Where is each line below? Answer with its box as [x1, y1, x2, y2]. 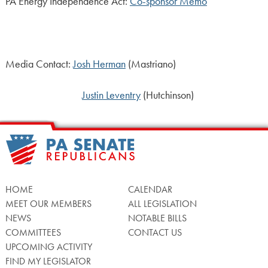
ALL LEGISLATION [127, 197, 197, 210]
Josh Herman [72, 57, 126, 71]
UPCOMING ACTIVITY [5, 240, 92, 253]
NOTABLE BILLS [127, 211, 187, 224]
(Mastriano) [125, 57, 176, 71]
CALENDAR [127, 182, 172, 196]
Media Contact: [5, 57, 73, 71]
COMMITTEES [5, 226, 61, 239]
